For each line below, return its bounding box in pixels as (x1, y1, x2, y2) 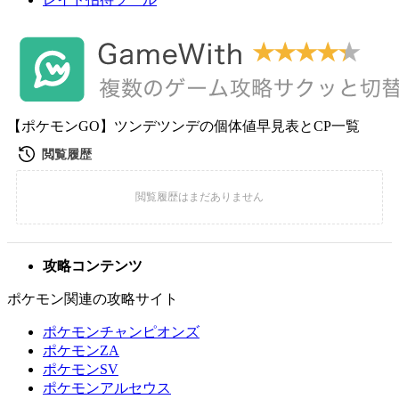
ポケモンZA (43, 343, 119, 358)
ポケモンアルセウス (43, 380, 171, 395)
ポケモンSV (43, 362, 118, 377)
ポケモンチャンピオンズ (43, 324, 199, 339)
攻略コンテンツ (43, 258, 142, 273)
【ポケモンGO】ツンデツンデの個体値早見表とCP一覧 (7, 118, 360, 134)
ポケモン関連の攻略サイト (7, 291, 178, 306)
